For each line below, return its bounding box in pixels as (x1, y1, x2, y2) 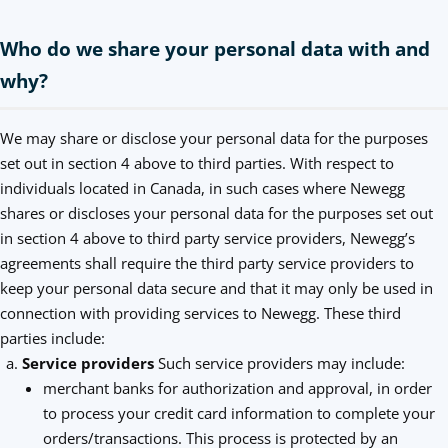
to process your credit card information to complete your (43, 403, 436, 423)
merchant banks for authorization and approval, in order (43, 378, 433, 398)
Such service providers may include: (153, 353, 405, 373)
